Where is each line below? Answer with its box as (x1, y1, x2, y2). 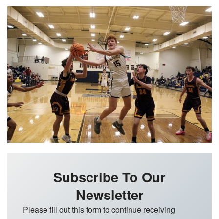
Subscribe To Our (53, 167, 166, 186)
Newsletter (75, 184, 144, 204)
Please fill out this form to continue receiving (23, 203, 175, 215)
